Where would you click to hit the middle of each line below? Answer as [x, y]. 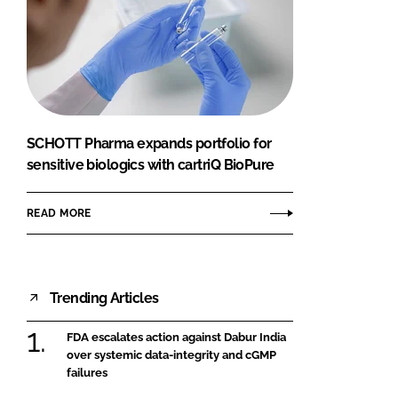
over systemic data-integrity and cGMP [171, 355]
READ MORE [59, 213]
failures [87, 373]
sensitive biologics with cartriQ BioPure [151, 165]
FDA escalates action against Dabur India [176, 338]
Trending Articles [104, 298]
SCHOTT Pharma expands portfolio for [149, 144]
